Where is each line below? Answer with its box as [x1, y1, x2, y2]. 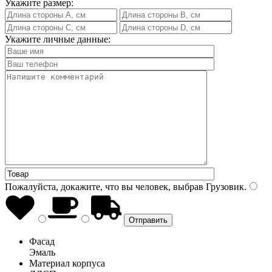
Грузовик [203, 181, 244, 192]
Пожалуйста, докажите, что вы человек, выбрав [5, 181, 203, 192]
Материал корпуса [29, 257, 105, 268]
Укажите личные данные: [5, 33, 110, 44]
